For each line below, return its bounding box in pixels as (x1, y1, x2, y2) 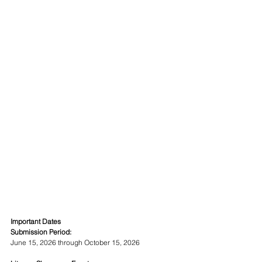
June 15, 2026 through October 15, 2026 (11, 237, 140, 247)
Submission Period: (11, 227, 71, 236)
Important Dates (11, 216, 61, 226)
